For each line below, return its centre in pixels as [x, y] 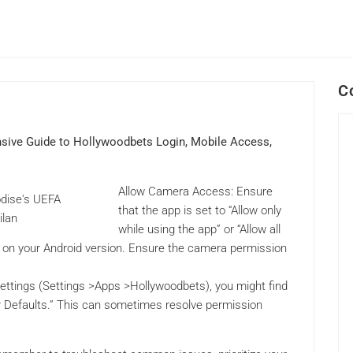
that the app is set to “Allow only [200, 211]
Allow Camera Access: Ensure [195, 192]
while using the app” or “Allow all [199, 230]
